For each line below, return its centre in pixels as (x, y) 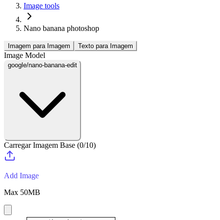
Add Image (21, 176)
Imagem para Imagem (39, 46)
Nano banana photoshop (61, 28)
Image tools (41, 6)
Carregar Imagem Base (40, 145)
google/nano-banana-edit (42, 65)
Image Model (25, 55)
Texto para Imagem (106, 46)
